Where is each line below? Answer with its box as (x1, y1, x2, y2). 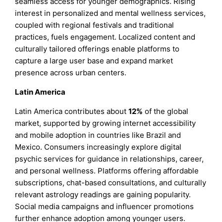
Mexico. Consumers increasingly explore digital (15, 142, 182, 152)
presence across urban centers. (15, 67, 127, 77)
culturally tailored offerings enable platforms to (15, 44, 180, 54)
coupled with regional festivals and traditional (15, 20, 174, 30)
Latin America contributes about (15, 106, 129, 116)
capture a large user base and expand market (15, 55, 173, 65)
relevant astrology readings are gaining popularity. (15, 189, 191, 199)
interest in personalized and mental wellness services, (15, 8, 206, 18)
